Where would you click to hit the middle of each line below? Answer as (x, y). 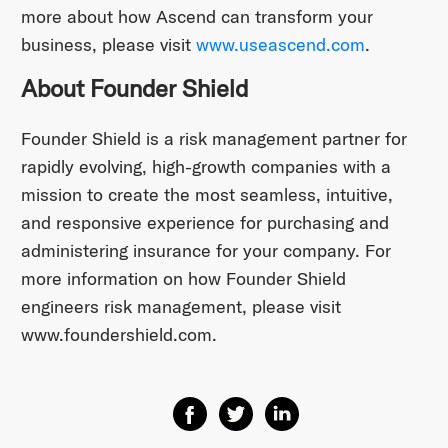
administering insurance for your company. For (205, 250)
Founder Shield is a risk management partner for (213, 138)
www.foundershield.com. (118, 334)
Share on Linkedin (327, 409)
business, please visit (108, 45)
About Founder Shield (134, 88)
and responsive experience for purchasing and (204, 222)
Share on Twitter (276, 409)
